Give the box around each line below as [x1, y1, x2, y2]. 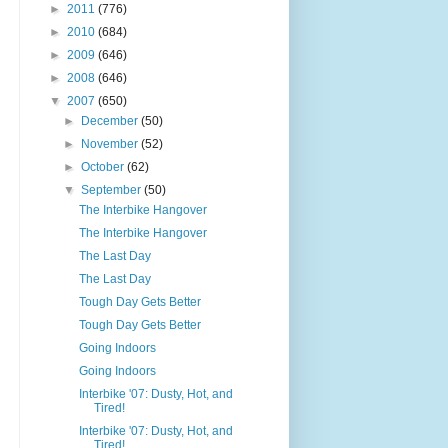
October [81, 159, 128, 174]
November [81, 136, 142, 151]
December [81, 113, 142, 128]
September [81, 182, 145, 197]
